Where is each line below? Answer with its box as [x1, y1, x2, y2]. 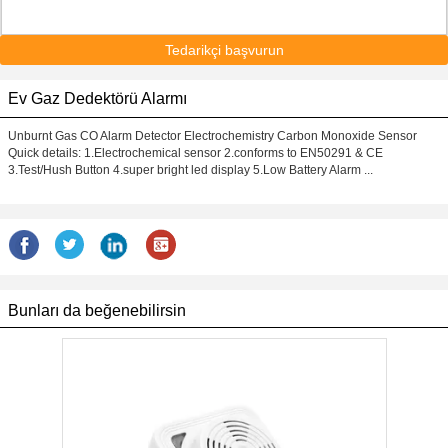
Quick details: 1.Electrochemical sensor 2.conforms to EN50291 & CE [8, 146, 383, 160]
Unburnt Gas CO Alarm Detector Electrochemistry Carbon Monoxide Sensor [8, 129, 417, 143]
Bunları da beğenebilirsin [8, 302, 186, 319]
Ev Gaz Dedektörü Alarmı [8, 90, 187, 107]
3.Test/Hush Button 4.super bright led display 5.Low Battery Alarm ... [8, 163, 373, 177]
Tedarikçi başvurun [164, 42, 284, 58]
